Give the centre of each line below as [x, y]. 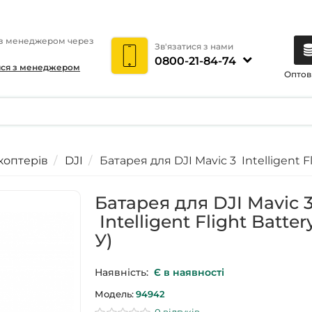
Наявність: [122, 272]
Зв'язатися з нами [194, 46]
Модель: [115, 294]
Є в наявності [189, 272]
